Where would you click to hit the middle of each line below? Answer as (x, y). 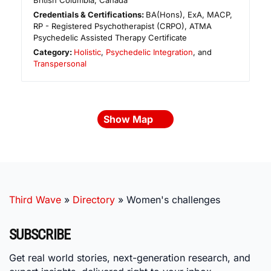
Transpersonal (60, 64)
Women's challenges (173, 200)
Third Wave (35, 200)
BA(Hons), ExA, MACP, (189, 15)
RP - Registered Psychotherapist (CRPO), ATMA (122, 26)
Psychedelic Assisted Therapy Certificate (110, 38)
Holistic (88, 52)
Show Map (129, 119)
